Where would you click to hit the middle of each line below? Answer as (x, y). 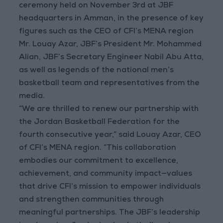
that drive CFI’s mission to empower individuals (110, 187)
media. (32, 97)
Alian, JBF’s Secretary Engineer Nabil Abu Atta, (111, 58)
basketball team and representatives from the (110, 84)
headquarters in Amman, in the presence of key (111, 19)
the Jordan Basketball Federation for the (100, 123)
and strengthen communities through (92, 200)
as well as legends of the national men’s (97, 71)
